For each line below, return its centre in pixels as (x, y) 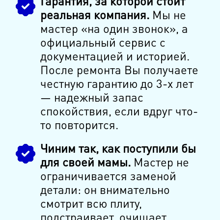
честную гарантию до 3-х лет (117, 83)
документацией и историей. (115, 56)
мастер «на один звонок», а (114, 28)
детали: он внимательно (105, 190)
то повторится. (79, 125)
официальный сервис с (103, 42)
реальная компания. (95, 15)
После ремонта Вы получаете (119, 70)
